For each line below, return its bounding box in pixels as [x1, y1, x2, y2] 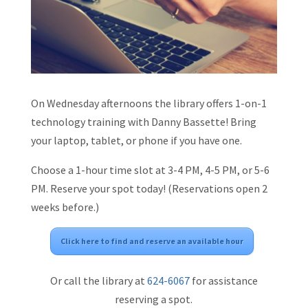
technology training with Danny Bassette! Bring [30, 115, 256, 129]
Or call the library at [49, 274, 147, 288]
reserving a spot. [115, 292, 193, 307]
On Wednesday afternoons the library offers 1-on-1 [30, 96, 267, 111]
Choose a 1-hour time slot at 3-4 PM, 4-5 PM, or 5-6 [30, 163, 269, 177]
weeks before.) [30, 200, 99, 214]
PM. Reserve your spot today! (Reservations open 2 [30, 181, 267, 196]
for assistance [189, 274, 258, 288]
